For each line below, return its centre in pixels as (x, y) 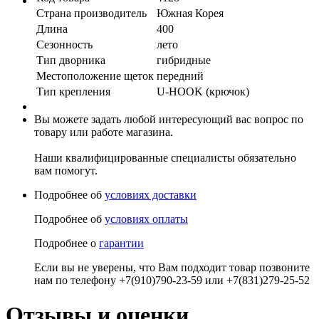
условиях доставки (151, 194)
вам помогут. (66, 170)
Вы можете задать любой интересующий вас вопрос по (169, 119)
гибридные (184, 60)
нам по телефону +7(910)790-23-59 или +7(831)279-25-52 (172, 280)
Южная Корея (190, 13)
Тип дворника (71, 60)
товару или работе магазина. (104, 132)
